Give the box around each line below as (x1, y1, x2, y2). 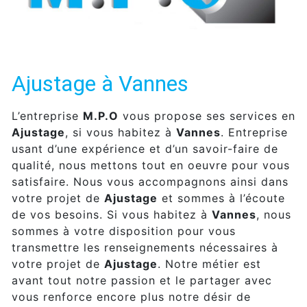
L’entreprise (12, 108, 83, 123)
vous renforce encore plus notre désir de (12, 289, 251, 304)
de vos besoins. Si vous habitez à (12, 207, 212, 221)
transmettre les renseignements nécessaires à (12, 240, 278, 254)
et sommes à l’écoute (158, 191, 285, 205)
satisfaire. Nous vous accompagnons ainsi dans (12, 174, 288, 188)
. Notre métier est (158, 256, 261, 271)
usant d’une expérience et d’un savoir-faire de (12, 141, 278, 156)
